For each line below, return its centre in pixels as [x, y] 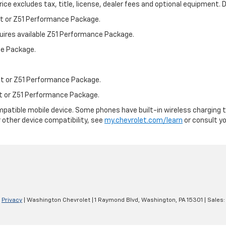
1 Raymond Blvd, [117, 201]
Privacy [12, 201]
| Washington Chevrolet [56, 201]
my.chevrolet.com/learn [144, 120]
